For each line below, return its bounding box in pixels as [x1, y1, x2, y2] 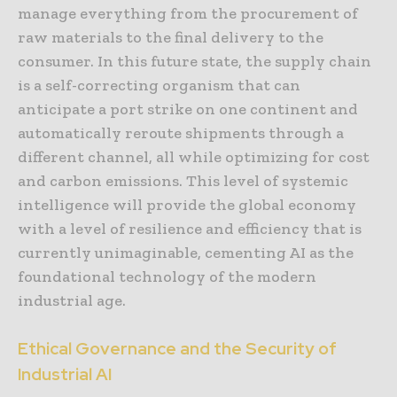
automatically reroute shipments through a [18, 123, 344, 144]
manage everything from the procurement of [18, 4, 358, 24]
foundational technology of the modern [18, 267, 316, 287]
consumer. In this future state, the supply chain [18, 51, 371, 72]
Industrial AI [18, 363, 112, 386]
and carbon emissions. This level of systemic [18, 171, 348, 191]
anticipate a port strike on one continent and [18, 99, 358, 120]
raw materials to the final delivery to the [18, 27, 323, 48]
